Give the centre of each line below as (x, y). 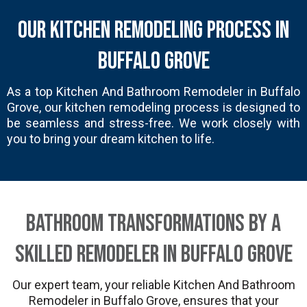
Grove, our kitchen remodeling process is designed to (153, 107)
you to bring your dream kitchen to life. (111, 139)
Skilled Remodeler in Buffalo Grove (153, 255)
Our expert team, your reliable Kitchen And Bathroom (153, 285)
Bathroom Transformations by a (153, 224)
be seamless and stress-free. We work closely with (153, 123)
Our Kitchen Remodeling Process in (153, 30)
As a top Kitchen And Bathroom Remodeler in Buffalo (153, 91)
